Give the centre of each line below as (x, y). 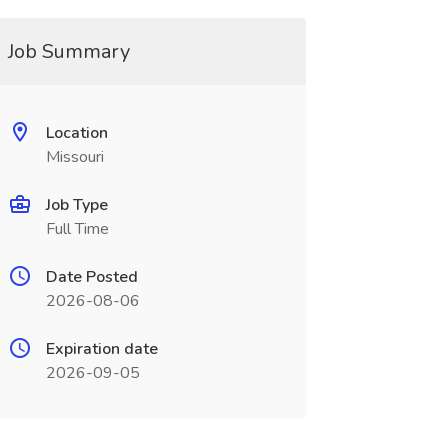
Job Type (76, 205)
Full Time (77, 229)
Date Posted (91, 277)
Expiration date (101, 349)
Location (76, 133)
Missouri (74, 157)
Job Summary (68, 51)
